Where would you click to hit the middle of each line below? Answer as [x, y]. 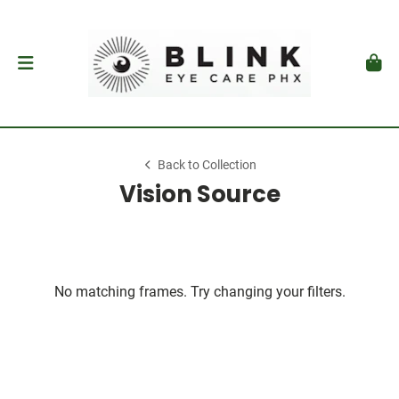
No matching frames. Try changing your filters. [199, 292]
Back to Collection [208, 165]
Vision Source [199, 194]
